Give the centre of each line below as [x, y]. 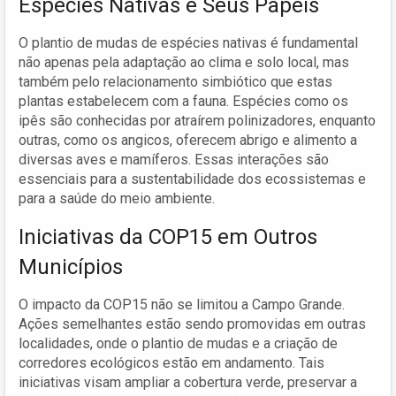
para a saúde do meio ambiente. [117, 198]
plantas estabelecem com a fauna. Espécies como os [183, 101]
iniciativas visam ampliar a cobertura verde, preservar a [188, 382]
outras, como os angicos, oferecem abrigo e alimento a [188, 140]
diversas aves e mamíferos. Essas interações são [174, 159]
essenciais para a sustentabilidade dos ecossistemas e [192, 179]
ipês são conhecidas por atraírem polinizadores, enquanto [197, 120]
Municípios [71, 267]
